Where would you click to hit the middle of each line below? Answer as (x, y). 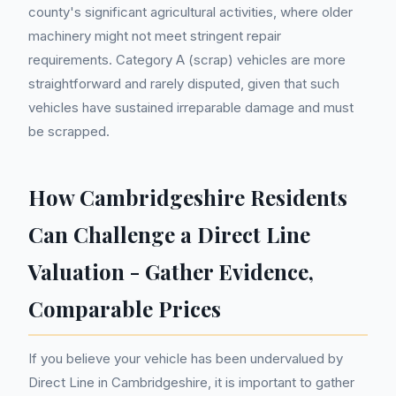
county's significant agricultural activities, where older (190, 12)
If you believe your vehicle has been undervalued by (186, 358)
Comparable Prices (125, 308)
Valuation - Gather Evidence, (171, 271)
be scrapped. (69, 131)
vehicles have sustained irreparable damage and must (191, 107)
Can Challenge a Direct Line (169, 234)
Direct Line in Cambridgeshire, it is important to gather (191, 382)
